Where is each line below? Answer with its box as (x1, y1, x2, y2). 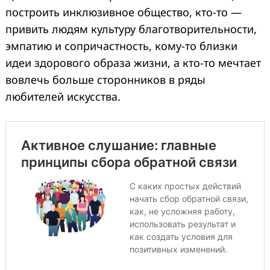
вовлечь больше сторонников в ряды (5, 72, 206, 87)
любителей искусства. (5, 89, 121, 104)
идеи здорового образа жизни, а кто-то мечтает (5, 55, 261, 71)
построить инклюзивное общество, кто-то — (5, 5, 242, 20)
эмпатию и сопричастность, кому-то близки (5, 39, 237, 54)
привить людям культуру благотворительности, (5, 22, 257, 37)
